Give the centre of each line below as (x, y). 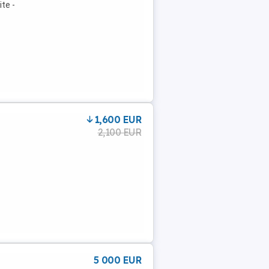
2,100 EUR (119, 132)
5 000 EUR (117, 260)
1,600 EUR (118, 119)
